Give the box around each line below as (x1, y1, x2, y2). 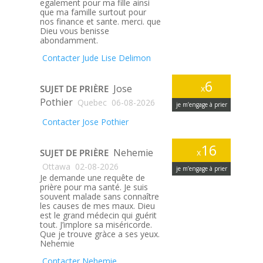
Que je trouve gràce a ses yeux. (39, 228, 160, 240)
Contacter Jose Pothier (39, 116, 129, 128)
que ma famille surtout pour (39, 6, 146, 18)
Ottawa (39, 161, 70, 173)
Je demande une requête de (39, 172, 145, 184)
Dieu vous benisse (39, 25, 109, 37)
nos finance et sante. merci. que (39, 16, 161, 28)
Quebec (75, 97, 107, 109)
